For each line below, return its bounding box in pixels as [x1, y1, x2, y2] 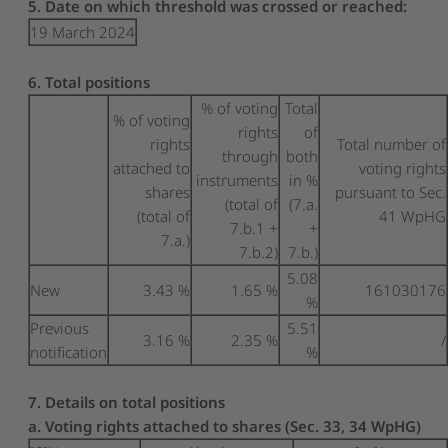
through [222, 145, 279, 166]
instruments [196, 169, 279, 190]
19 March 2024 [30, 21, 136, 42]
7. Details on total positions [28, 391, 226, 412]
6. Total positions [28, 71, 151, 92]
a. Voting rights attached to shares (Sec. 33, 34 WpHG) [28, 415, 422, 436]
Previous [30, 317, 90, 338]
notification [30, 341, 108, 362]
